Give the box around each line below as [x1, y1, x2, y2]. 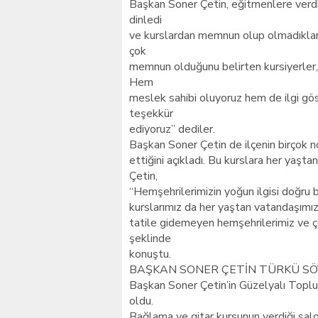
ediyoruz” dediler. [129, 121, 215, 137]
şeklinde [129, 231, 171, 246]
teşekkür [129, 106, 173, 121]
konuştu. [129, 246, 171, 262]
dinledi [129, 12, 162, 28]
